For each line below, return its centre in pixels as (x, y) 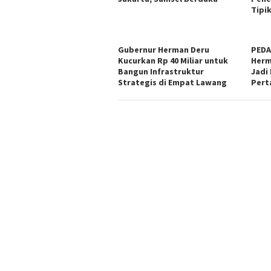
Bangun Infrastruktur (161, 72)
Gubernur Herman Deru (164, 50)
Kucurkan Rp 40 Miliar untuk (173, 61)
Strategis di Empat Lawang (172, 83)
